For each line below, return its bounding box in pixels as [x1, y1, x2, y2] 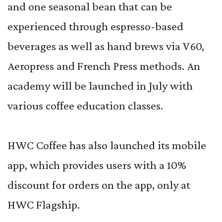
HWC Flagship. [7, 198, 80, 212]
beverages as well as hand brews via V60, [7, 39, 204, 53]
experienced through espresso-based [7, 19, 183, 33]
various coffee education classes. [7, 99, 163, 112]
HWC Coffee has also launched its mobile [7, 138, 206, 152]
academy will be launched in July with [7, 79, 193, 93]
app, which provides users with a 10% [7, 158, 186, 172]
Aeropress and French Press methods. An [7, 59, 200, 73]
